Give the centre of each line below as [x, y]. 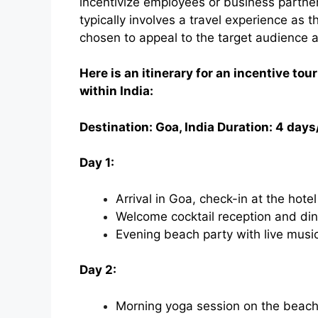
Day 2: [98, 270]
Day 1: [97, 163]
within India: [116, 91]
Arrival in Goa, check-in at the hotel [216, 198]
